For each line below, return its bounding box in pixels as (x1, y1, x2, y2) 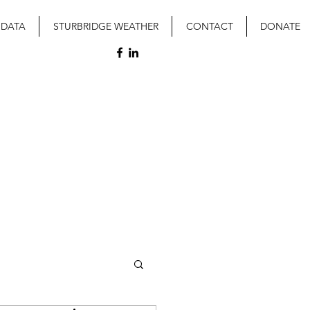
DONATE (260, 20, 300, 33)
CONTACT (185, 20, 233, 33)
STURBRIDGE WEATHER (53, 20, 158, 33)
